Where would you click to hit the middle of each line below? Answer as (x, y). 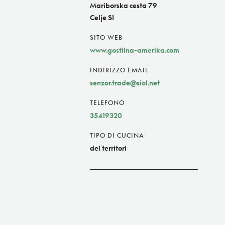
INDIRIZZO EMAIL (119, 70)
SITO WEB (106, 38)
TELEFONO (107, 103)
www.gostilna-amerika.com (135, 50)
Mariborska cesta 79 (124, 6)
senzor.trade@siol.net (125, 83)
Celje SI (102, 18)
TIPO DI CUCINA (117, 136)
